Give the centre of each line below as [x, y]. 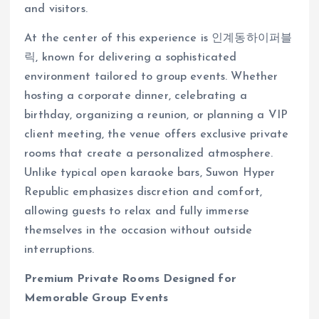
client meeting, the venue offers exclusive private [157, 135]
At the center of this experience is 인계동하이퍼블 [158, 39]
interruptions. [59, 250]
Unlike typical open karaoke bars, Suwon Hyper [150, 173]
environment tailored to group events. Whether [151, 77]
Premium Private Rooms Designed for [130, 279]
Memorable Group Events [96, 299]
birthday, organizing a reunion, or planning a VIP [156, 116]
